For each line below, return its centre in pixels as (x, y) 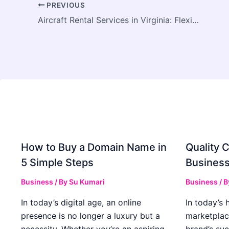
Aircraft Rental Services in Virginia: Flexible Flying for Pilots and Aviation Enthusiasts (196, 20)
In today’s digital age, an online (81, 202)
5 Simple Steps (57, 162)
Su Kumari (87, 181)
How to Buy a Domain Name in (94, 147)
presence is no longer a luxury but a (90, 215)
